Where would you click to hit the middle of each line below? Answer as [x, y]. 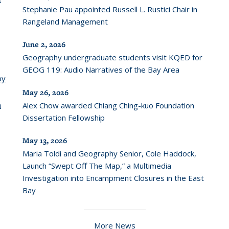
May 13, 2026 [45, 141]
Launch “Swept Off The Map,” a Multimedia [97, 166]
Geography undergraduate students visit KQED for [112, 57]
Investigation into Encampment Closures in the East [113, 178]
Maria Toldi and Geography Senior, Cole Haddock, [109, 153]
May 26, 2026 [45, 93]
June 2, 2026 [44, 44]
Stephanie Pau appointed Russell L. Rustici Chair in [110, 9]
